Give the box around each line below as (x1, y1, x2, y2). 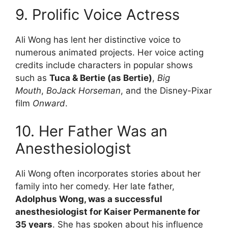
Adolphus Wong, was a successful (15, 194, 162, 205)
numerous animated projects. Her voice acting (15, 47, 204, 58)
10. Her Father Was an (15, 122, 167, 140)
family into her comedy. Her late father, (15, 181, 175, 192)
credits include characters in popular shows (15, 60, 193, 70)
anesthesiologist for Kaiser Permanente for (15, 207, 200, 217)
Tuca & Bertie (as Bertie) (49, 72, 152, 83)
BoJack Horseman (46, 85, 121, 96)
